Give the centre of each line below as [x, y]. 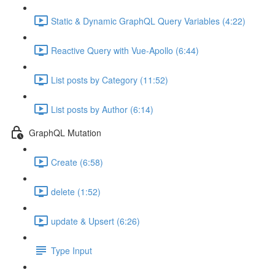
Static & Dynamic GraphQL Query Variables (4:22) [148, 21]
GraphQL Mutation [65, 132]
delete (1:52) [76, 191]
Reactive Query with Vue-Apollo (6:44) [125, 50]
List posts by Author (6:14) [102, 109]
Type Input [72, 250]
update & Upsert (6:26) [95, 221]
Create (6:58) [77, 162]
